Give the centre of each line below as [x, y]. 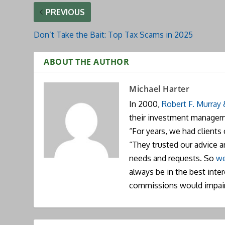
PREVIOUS [66, 12]
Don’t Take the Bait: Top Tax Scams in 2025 [114, 34]
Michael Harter [159, 89]
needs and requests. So [173, 158]
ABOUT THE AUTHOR [87, 62]
